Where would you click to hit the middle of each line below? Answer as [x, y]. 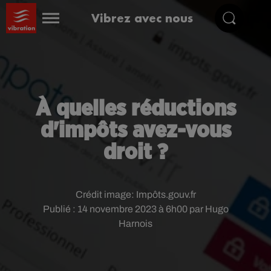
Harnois [135, 224]
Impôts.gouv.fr [166, 194]
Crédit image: [106, 194]
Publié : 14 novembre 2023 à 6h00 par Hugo [135, 209]
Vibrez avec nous [142, 18]
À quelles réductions [135, 109]
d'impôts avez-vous [135, 131]
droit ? [135, 152]
